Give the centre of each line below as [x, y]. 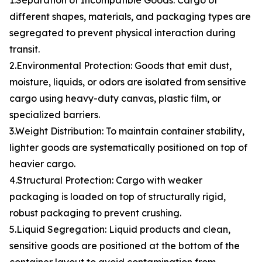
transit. [25, 49]
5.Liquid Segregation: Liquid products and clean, [120, 230]
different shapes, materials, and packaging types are [130, 17]
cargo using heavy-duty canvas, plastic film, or [115, 99]
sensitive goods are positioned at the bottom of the [125, 246]
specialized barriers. [55, 115]
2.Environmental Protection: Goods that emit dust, [120, 66]
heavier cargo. [42, 164]
